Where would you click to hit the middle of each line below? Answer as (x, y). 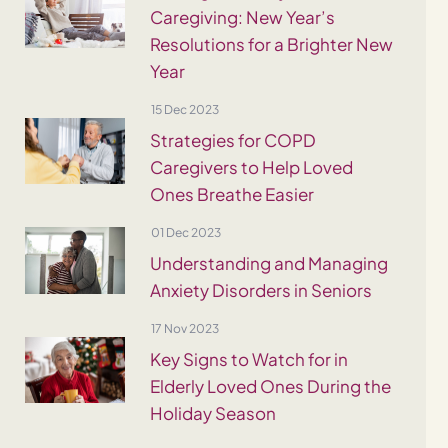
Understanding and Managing (268, 263)
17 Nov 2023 (184, 329)
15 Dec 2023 (184, 110)
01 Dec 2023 (185, 233)
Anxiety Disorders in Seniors (260, 290)
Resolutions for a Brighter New (271, 44)
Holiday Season (212, 413)
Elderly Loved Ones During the (270, 386)
